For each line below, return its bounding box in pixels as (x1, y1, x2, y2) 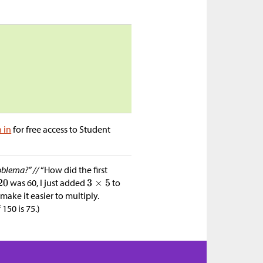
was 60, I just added (8, 177, 87, 188)
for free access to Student (11, 123, 111, 135)
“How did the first (41, 164, 108, 176)
